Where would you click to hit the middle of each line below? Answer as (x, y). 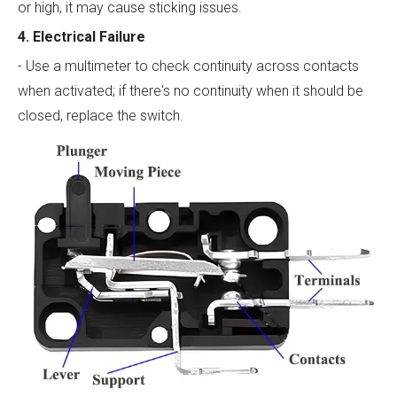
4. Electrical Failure (82, 37)
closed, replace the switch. (101, 116)
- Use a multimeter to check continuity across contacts (188, 66)
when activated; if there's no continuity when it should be (191, 91)
